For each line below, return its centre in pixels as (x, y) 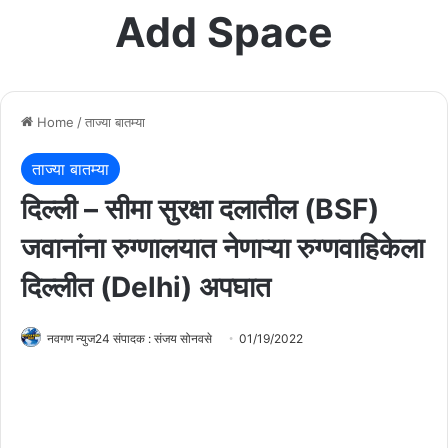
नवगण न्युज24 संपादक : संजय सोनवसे (129, 338)
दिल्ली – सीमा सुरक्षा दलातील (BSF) (200, 208)
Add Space (224, 31)
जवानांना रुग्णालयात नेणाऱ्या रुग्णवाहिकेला (222, 247)
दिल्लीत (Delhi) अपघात (146, 286)
